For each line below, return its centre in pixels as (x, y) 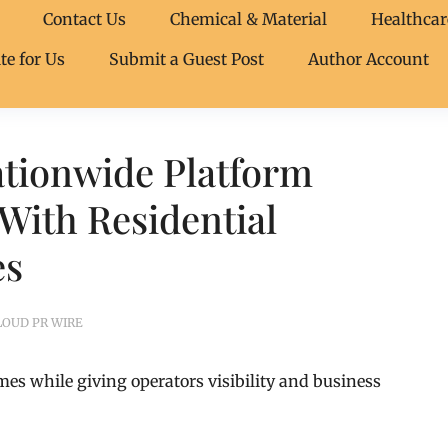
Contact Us (84, 19)
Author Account (368, 59)
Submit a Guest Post (186, 59)
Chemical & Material (248, 19)
